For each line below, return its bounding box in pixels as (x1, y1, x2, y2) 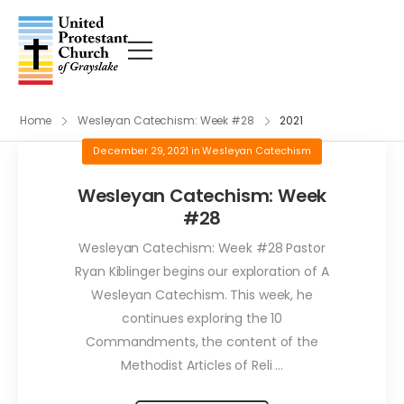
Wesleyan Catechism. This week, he (91, 285, 313, 304)
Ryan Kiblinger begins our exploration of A (75, 262, 329, 280)
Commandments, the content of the (86, 332, 318, 351)
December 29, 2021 (93, 143, 188, 158)
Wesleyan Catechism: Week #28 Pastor (78, 238, 326, 257)
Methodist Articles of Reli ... (121, 355, 283, 374)
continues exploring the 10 (121, 308, 283, 327)
